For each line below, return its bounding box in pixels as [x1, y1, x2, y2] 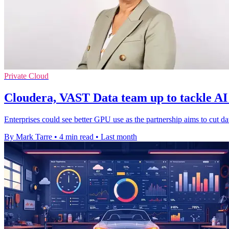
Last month [101, 132, 137, 141]
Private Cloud [4, 71, 49, 80]
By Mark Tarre [4, 132, 52, 141]
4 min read [59, 132, 94, 141]
